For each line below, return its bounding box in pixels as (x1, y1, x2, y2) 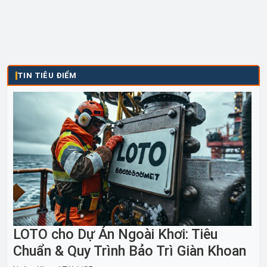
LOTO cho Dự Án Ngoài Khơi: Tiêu (13, 226, 218, 243)
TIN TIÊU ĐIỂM (17, 71, 77, 80)
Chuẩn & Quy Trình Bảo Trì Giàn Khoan (13, 243, 246, 260)
